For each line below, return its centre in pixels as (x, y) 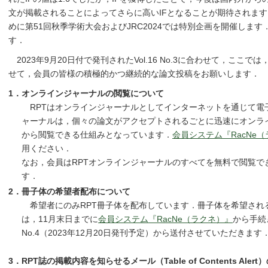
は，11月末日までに (60, 219)
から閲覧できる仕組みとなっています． (97, 135)
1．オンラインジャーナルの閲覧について (86, 94)
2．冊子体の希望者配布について (69, 192)
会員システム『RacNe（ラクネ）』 (165, 219)
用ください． (47, 149)
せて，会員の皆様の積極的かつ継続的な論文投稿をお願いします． (134, 74)
